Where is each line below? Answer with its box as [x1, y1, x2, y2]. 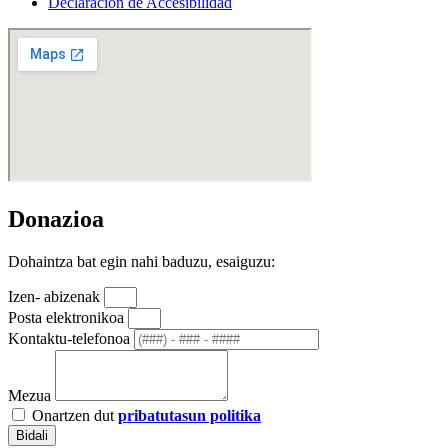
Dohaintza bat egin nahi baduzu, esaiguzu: [8, 253, 275, 271]
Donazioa [8, 206, 104, 233]
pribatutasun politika [118, 407, 261, 425]
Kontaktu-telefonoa [8, 330, 134, 348]
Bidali [16, 428, 48, 444]
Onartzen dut [32, 407, 118, 425]
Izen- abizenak [8, 288, 104, 306]
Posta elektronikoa [8, 309, 128, 327]
